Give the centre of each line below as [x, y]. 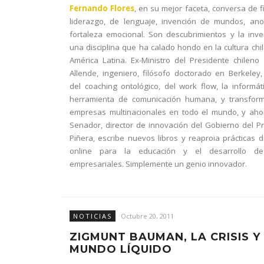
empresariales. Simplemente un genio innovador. [158, 164]
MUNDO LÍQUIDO [121, 249]
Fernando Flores [102, 8]
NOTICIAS [93, 216]
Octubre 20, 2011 [147, 216]
